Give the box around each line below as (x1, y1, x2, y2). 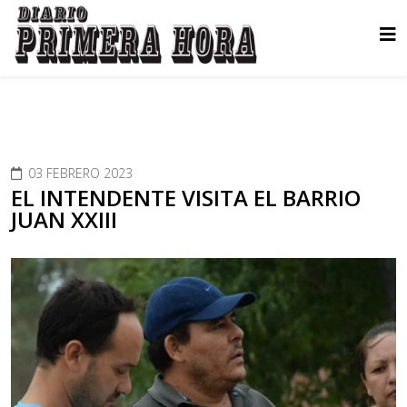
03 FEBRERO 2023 (28, 164, 133, 182)
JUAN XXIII (11, 203, 117, 234)
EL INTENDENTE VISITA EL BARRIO (11, 182, 361, 213)
